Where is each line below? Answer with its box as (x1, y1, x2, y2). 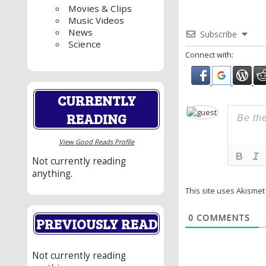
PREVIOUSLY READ (36, 214, 157, 233)
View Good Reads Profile (59, 137, 134, 146)
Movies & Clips (68, 2, 132, 15)
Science (68, 38, 102, 50)
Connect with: (185, 49, 233, 61)
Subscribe (200, 28, 237, 40)
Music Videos (68, 14, 125, 27)
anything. (32, 167, 72, 180)
